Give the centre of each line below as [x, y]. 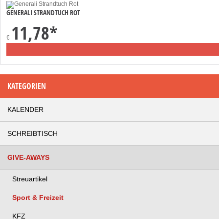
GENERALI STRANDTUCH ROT [43, 12]
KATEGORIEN [27, 86]
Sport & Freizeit [38, 197]
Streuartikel [30, 179]
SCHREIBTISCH [33, 133]
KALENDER [25, 109]
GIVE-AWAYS [28, 157]
